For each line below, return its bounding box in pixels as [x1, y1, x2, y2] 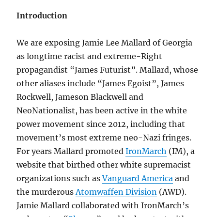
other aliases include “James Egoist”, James [16, 78, 185, 88]
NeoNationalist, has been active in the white [16, 106, 187, 115]
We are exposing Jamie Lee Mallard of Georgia [16, 38, 193, 47]
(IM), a [167, 146, 195, 156]
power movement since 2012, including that [16, 119, 186, 129]
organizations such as [16, 173, 103, 183]
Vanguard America [102, 173, 173, 183]
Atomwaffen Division [76, 187, 157, 197]
